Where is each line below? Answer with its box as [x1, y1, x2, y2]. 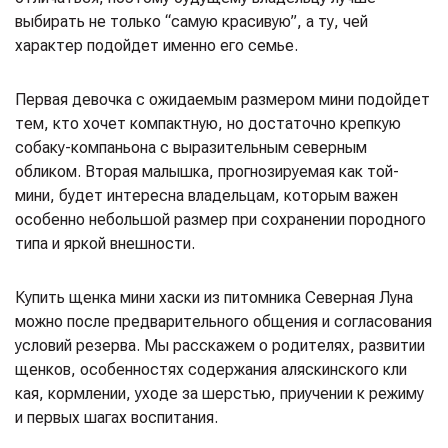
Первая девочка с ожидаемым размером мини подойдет [15, 89, 430, 109]
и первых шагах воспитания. [15, 407, 218, 427]
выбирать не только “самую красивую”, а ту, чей [15, 11, 368, 31]
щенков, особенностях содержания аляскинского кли [15, 359, 407, 379]
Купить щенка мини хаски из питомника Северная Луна [15, 287, 413, 307]
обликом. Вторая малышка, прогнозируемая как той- [15, 161, 399, 181]
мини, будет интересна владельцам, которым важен [15, 185, 398, 205]
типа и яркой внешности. [15, 233, 195, 253]
